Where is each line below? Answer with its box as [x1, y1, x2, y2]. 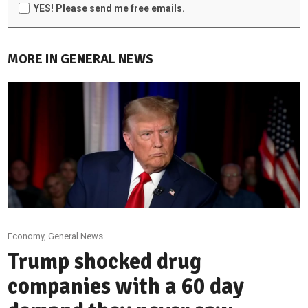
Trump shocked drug [8, 247, 202, 275]
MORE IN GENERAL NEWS [8, 50, 154, 67]
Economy [8, 230, 45, 241]
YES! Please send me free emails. [34, 2, 186, 14]
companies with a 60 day [8, 272, 245, 300]
